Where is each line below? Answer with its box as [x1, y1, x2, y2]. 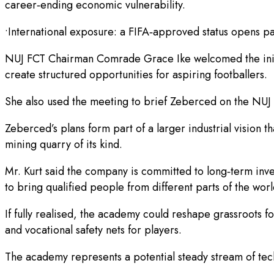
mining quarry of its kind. [5, 136, 122, 153]
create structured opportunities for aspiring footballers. [5, 67, 267, 83]
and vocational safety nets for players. [5, 222, 182, 239]
